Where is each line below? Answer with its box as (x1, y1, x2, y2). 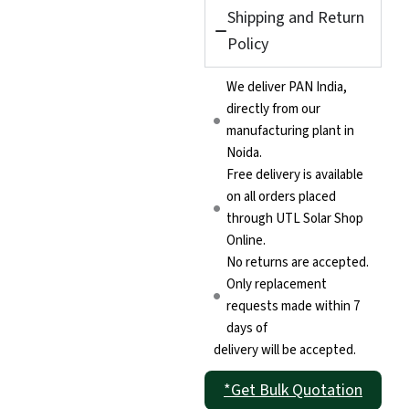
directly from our (225, 100, 320, 120)
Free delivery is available (225, 165, 363, 185)
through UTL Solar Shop (225, 209, 363, 229)
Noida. (225, 143, 262, 163)
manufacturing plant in (225, 121, 354, 142)
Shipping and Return (227, 6, 364, 30)
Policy (227, 33, 268, 57)
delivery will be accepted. (214, 341, 356, 361)
